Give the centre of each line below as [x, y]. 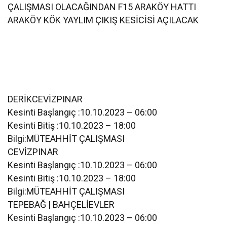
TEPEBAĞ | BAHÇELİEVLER [61, 204]
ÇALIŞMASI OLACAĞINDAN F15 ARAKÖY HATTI [102, 7]
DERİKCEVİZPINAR [45, 99]
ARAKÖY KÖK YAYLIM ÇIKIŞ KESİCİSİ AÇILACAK [103, 20]
